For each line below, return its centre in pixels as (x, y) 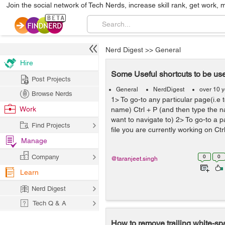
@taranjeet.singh (134, 159)
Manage (34, 141)
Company (45, 157)
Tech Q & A (49, 203)
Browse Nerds (52, 94)
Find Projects (51, 125)
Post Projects (51, 79)
